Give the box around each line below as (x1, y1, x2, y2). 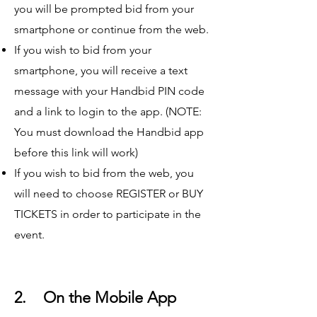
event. (14, 228, 47, 242)
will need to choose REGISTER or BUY (14, 187, 203, 201)
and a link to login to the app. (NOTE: (14, 105, 202, 119)
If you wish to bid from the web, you (14, 166, 194, 180)
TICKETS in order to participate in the (14, 207, 201, 221)
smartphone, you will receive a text (14, 64, 188, 78)
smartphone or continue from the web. (14, 23, 209, 37)
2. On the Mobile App (14, 288, 176, 308)
